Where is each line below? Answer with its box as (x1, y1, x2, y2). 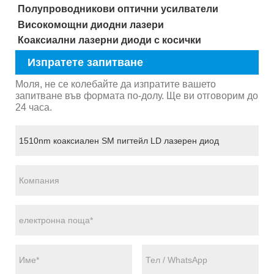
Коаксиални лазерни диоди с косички (17, 35, 201, 46)
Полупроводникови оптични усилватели (17, 3, 218, 14)
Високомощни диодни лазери (17, 19, 164, 30)
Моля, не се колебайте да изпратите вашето (15, 79, 216, 90)
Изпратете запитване (28, 56, 143, 69)
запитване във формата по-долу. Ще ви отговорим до (15, 91, 258, 102)
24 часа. (15, 102, 52, 113)
